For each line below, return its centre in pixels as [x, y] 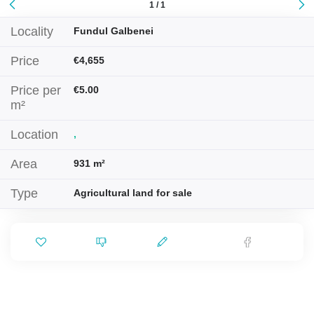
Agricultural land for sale [133, 193]
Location [34, 135]
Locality [32, 32]
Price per [36, 90]
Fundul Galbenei [114, 31]
